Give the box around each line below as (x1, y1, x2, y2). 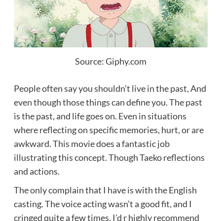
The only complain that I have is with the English (13, 184, 197, 196)
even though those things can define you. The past (13, 97, 202, 108)
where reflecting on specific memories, (13, 124, 161, 136)
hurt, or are (161, 124, 204, 136)
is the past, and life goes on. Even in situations (13, 110, 186, 122)
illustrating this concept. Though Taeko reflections (13, 152, 205, 163)
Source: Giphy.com (74, 56, 147, 67)
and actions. (13, 166, 60, 177)
